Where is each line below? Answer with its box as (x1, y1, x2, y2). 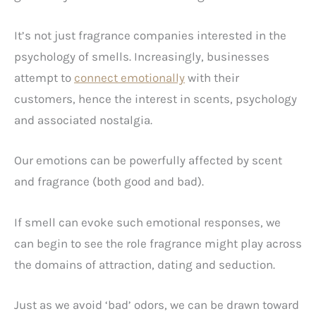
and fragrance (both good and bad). (14, 174, 204, 189)
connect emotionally (74, 71, 185, 85)
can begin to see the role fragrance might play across (14, 236, 302, 250)
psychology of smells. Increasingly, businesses (14, 49, 269, 64)
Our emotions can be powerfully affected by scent (14, 153, 282, 168)
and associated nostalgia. (14, 113, 152, 128)
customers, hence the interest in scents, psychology (14, 92, 297, 107)
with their (185, 71, 239, 85)
